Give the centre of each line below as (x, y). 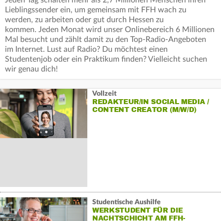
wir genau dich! (31, 69)
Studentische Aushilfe (126, 202)
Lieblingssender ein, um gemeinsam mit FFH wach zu (96, 10)
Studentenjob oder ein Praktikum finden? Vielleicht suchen (106, 59)
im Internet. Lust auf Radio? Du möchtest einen (86, 49)
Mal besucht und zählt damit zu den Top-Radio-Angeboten (106, 39)
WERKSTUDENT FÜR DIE (137, 210)
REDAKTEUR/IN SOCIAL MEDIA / (150, 102)
